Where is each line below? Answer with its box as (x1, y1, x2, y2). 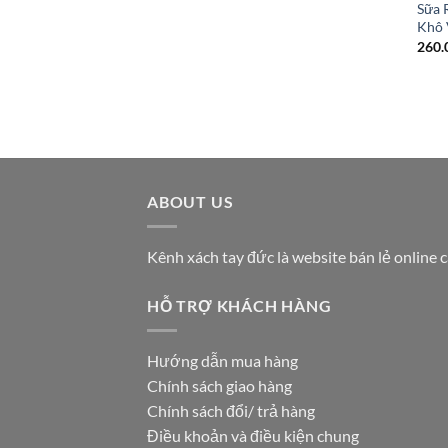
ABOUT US (147, 192, 234, 212)
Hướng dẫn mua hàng (147, 350, 298, 370)
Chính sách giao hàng (147, 375, 292, 395)
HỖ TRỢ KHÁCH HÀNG (147, 296, 332, 315)
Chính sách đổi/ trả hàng (147, 400, 315, 420)
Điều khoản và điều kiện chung (147, 425, 359, 445)
